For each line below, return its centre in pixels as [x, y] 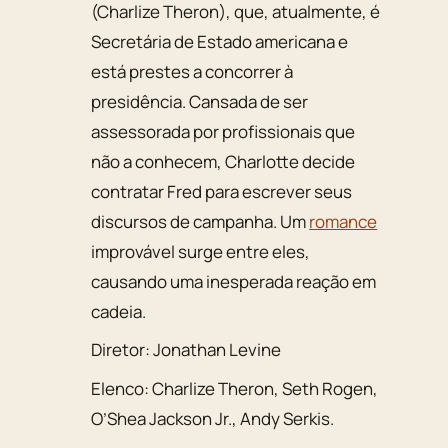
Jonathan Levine [217, 350]
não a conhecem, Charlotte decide [223, 161]
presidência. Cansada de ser [200, 101]
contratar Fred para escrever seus [222, 191]
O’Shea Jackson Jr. [162, 418]
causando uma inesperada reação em [234, 281]
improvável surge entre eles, [201, 251]
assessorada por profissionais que [223, 131]
